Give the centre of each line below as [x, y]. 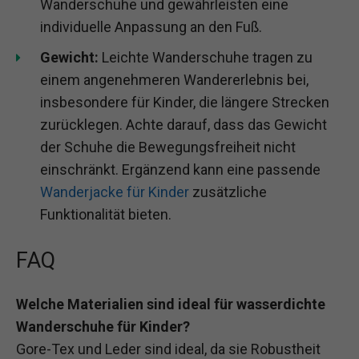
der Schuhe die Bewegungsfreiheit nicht [168, 147]
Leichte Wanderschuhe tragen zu [206, 57]
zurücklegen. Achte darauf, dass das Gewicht [184, 124]
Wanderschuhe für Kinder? [103, 327]
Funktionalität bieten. [106, 214]
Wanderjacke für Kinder [115, 192]
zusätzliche [228, 192]
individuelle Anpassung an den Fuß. [151, 26]
